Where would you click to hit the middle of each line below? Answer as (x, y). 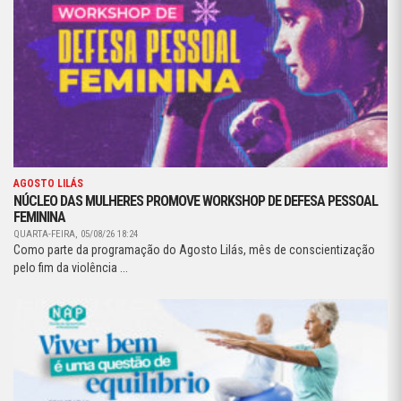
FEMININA (39, 218)
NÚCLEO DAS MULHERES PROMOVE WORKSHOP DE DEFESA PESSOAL (196, 201)
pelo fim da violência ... (71, 268)
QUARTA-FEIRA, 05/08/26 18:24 (76, 235)
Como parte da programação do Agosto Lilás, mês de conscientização (194, 250)
